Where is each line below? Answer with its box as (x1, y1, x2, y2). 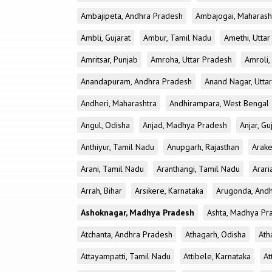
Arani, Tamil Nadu (81, 163, 144, 174)
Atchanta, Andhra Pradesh (81, 229, 172, 240)
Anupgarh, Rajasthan (167, 141, 239, 152)
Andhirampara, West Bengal (169, 98, 269, 109)
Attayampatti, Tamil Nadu (81, 251, 171, 262)
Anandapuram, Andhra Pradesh (81, 76, 192, 87)
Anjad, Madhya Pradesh (143, 120, 227, 131)
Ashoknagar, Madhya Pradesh (81, 207, 194, 218)
